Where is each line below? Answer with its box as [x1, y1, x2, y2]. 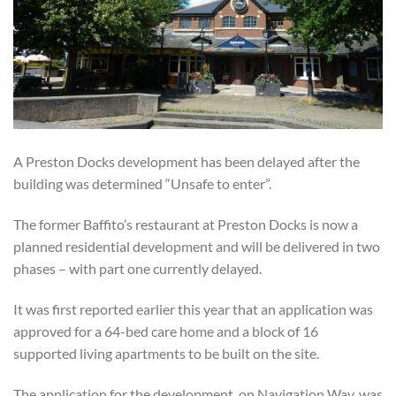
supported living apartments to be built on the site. [13, 344, 319, 362]
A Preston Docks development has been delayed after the [13, 153, 360, 171]
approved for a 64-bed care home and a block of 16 [13, 322, 318, 339]
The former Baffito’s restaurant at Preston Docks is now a [13, 215, 358, 232]
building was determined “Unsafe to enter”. [13, 175, 271, 193]
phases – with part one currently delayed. [13, 259, 262, 277]
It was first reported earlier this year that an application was [13, 300, 373, 317]
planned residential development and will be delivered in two [13, 237, 380, 255]
